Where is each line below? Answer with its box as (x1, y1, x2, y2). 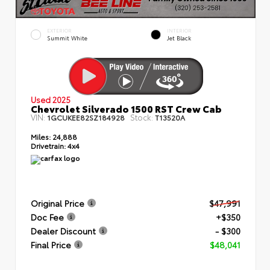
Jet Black (167, 33, 191, 42)
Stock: (130, 111, 153, 122)
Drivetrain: (31, 140, 66, 151)
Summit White (47, 33, 87, 42)
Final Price (31, 238, 71, 251)
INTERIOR (167, 27, 192, 34)
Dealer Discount (31, 224, 96, 237)
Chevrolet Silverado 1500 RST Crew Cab (31, 101, 222, 115)
